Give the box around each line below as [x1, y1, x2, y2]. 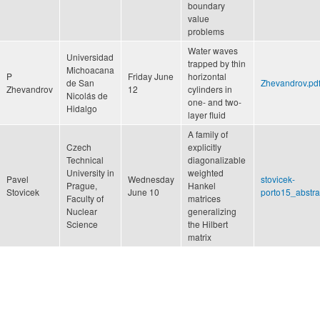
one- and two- [188, 95, 241, 108]
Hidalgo [66, 101, 97, 114]
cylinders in [188, 82, 232, 95]
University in [66, 166, 114, 179]
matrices [188, 191, 221, 204]
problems [188, 24, 224, 37]
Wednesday [128, 172, 174, 185]
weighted [188, 166, 224, 179]
